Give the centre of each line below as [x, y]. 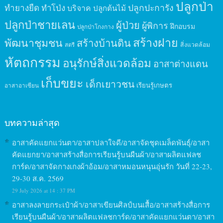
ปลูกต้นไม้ [109, 8]
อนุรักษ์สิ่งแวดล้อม [107, 62]
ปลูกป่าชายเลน [40, 24]
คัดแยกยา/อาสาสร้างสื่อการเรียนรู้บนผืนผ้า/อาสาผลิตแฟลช [106, 154]
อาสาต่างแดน [180, 63]
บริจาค [79, 7]
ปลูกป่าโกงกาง [95, 26]
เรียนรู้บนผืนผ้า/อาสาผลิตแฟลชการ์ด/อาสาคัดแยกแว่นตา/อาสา [113, 216]
